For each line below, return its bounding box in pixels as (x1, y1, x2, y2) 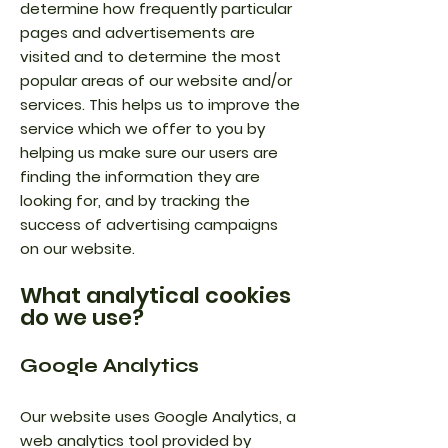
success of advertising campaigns (20, 214, 278, 235)
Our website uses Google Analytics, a (20, 406, 296, 427)
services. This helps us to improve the (20, 94, 300, 115)
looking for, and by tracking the (20, 190, 250, 211)
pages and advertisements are (20, 22, 255, 43)
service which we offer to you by (20, 118, 265, 139)
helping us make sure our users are (20, 142, 278, 163)
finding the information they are (20, 166, 260, 187)
